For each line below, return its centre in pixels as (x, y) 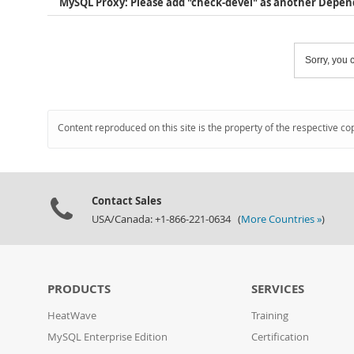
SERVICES (278, 289)
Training (270, 316)
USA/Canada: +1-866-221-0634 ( (166, 219)
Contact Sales (126, 201)
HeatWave (72, 316)
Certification (281, 337)
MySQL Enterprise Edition (107, 337)
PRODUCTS (79, 289)
